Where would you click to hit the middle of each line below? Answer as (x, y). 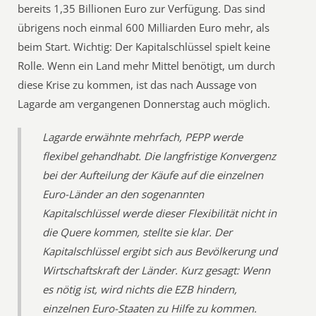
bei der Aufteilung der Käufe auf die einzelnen (153, 175)
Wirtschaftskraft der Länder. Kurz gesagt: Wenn (157, 270)
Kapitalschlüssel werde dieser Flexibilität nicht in (160, 213)
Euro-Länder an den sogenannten (123, 194)
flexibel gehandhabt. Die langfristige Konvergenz (159, 156)
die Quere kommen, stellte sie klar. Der (138, 232)
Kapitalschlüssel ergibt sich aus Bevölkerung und (160, 251)
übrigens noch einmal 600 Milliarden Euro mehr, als (144, 28)
